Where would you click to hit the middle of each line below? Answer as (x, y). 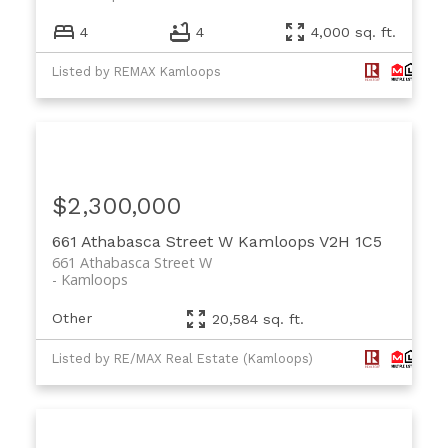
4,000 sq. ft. (354, 31)
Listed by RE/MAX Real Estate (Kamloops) (182, 358)
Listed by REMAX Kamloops (136, 71)
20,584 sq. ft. (258, 318)
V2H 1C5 (350, 241)
